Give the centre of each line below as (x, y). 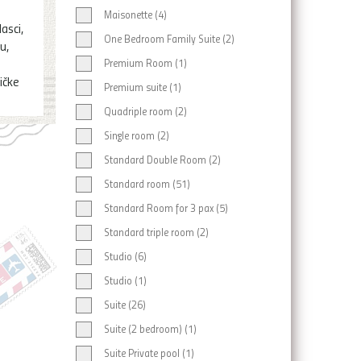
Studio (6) (125, 256)
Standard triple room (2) (156, 232)
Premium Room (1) (145, 63)
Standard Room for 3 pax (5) (166, 208)
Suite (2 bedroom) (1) (150, 329)
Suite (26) (124, 305)
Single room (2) (136, 135)
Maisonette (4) (135, 15)
